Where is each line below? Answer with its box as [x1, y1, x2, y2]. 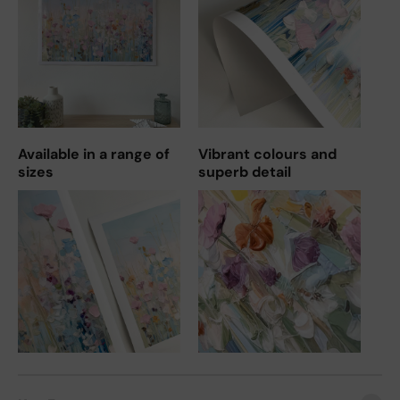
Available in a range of [18, 144, 170, 163]
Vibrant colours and [198, 144, 337, 163]
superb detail [198, 162, 291, 181]
